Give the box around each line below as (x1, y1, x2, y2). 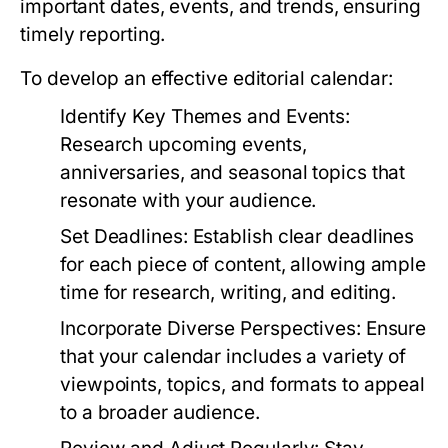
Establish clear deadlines (187, 225, 415, 248)
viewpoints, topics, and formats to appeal (60, 373, 426, 396)
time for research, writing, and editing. (60, 281, 397, 304)
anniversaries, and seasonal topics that (60, 161, 406, 184)
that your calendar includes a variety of (60, 345, 407, 368)
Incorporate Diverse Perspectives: (60, 317, 361, 340)
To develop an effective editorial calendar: (20, 67, 393, 90)
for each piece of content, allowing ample (60, 253, 427, 276)
